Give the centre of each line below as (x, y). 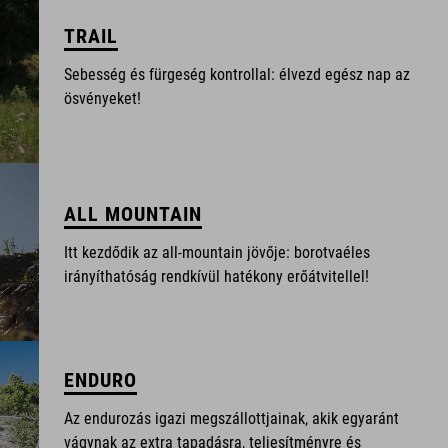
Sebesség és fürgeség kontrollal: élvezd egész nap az (237, 74)
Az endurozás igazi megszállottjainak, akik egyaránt (232, 418)
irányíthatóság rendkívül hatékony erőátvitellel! (217, 276)
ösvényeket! (103, 98)
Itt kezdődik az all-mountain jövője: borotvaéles (217, 252)
